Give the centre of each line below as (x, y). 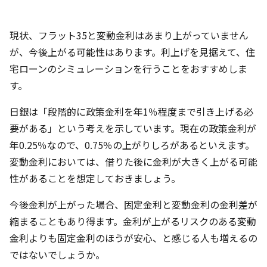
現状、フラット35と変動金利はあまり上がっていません (129, 35)
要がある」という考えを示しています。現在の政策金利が (133, 128)
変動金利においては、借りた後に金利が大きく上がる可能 (133, 162)
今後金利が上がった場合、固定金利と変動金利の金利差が (133, 204)
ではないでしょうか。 (57, 254)
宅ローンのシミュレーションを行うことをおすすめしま (128, 69)
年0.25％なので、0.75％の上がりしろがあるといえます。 (132, 145)
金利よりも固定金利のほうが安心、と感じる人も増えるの (133, 238)
